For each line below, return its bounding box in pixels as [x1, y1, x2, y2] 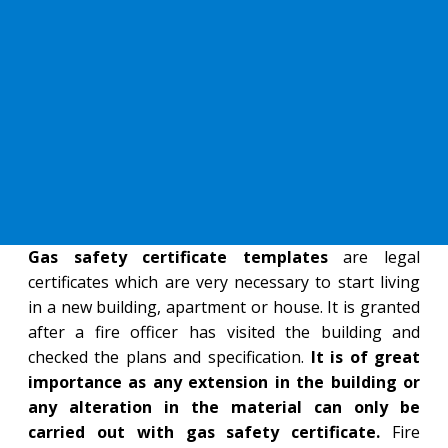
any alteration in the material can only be [27, 396, 421, 418]
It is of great [310, 346, 421, 368]
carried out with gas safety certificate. [27, 421, 381, 443]
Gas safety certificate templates [27, 246, 328, 268]
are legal [327, 246, 421, 268]
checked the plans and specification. [27, 346, 311, 368]
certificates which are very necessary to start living [27, 271, 421, 293]
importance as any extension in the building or [27, 371, 421, 393]
